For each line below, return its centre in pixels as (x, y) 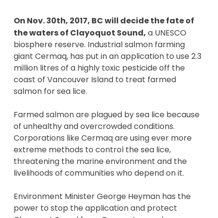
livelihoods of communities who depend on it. (100, 173)
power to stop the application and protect (95, 208)
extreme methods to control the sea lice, (92, 149)
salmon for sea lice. (52, 91)
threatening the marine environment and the (100, 161)
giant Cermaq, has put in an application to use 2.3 (108, 56)
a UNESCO (166, 33)
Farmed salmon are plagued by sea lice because (107, 114)
